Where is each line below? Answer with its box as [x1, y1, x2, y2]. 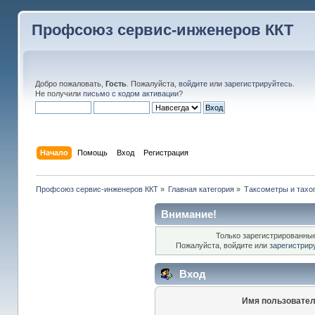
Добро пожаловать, [34, 79, 105, 88]
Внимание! [161, 207, 217, 220]
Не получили [34, 89, 83, 98]
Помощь [77, 148, 108, 157]
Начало [39, 148, 68, 157]
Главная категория [168, 184, 235, 193]
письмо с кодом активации [82, 89, 179, 98]
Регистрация [143, 148, 188, 157]
